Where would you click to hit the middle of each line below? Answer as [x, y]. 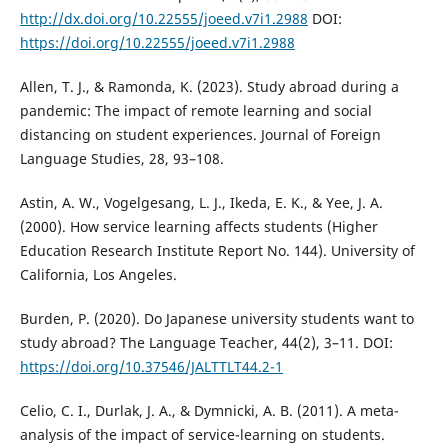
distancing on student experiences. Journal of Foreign [200, 134]
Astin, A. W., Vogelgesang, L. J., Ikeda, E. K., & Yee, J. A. [201, 202]
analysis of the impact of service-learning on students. [202, 434]
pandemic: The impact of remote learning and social [195, 110]
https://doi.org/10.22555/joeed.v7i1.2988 [157, 42]
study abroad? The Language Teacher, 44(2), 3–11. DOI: [206, 342]
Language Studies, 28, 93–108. [121, 158]
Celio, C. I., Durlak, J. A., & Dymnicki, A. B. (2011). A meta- [209, 410]
